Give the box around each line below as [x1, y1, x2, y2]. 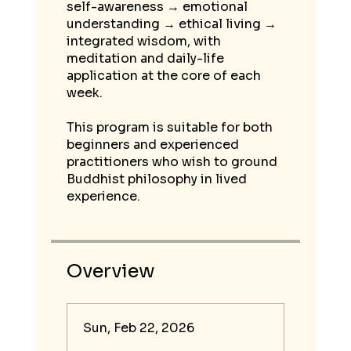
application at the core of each [66, 67, 261, 85]
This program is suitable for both [66, 119, 273, 136]
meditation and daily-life [66, 50, 224, 67]
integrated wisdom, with [66, 33, 221, 50]
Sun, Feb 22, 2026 [82, 320, 194, 337]
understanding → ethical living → [66, 16, 277, 33]
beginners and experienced [66, 136, 239, 154]
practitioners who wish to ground [66, 154, 277, 171]
